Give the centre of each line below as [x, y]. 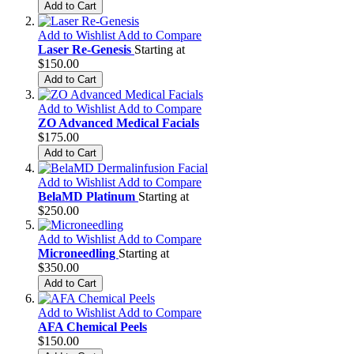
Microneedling [78, 253]
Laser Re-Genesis [86, 49]
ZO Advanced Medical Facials [119, 122]
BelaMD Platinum [88, 196]
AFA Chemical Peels [92, 326]
